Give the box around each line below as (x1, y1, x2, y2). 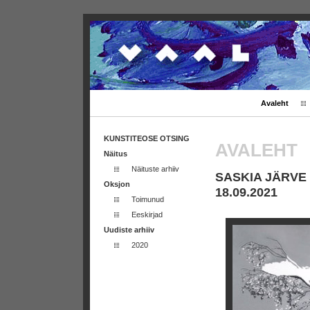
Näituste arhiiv (131, 165, 179, 173)
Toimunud (131, 195, 164, 203)
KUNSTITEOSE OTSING (104, 134, 190, 143)
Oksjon (104, 180, 130, 188)
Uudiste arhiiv (104, 226, 154, 234)
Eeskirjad (131, 210, 163, 219)
